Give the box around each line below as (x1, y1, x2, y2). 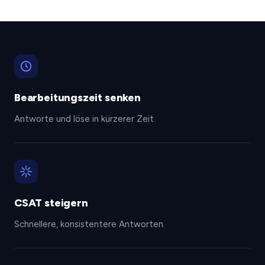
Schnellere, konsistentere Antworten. (14, 219, 165, 230)
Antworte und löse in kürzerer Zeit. (14, 114, 156, 124)
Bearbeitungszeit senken (14, 91, 141, 104)
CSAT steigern (14, 196, 88, 209)
